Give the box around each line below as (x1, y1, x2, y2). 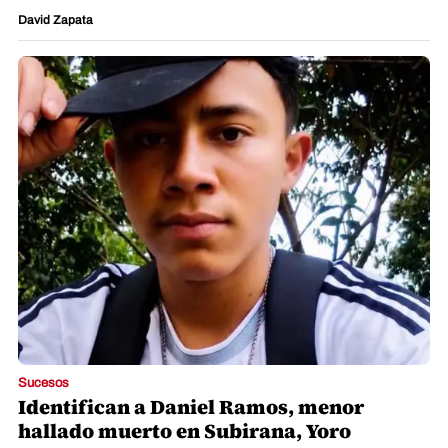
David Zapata (18, 13, 93, 28)
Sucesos (18, 376, 69, 391)
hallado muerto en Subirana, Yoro (18, 417, 351, 446)
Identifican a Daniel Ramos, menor (18, 393, 364, 422)
